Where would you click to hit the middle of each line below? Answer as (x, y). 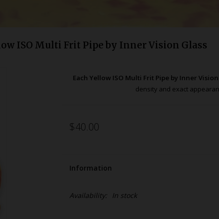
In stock (124, 195)
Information (90, 168)
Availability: (88, 195)
